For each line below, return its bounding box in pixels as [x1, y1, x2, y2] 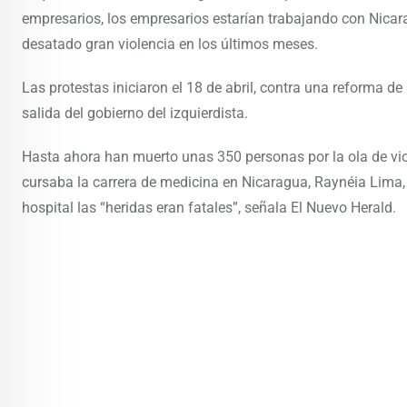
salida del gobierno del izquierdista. [22, 104, 248, 123]
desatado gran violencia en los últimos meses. [22, 35, 318, 54]
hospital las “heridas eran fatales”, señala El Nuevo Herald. [22, 199, 396, 217]
